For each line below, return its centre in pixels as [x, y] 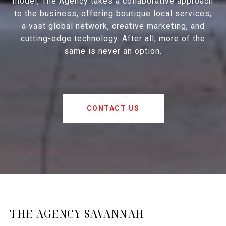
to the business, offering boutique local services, [113, 14]
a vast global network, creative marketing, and [113, 26]
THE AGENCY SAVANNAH [77, 214]
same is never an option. [113, 51]
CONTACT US [113, 109]
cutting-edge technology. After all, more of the [113, 39]
